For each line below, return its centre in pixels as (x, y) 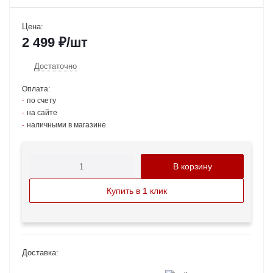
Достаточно (55, 66)
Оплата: (36, 89)
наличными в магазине (66, 125)
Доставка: (40, 253)
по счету (41, 101)
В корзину (192, 166)
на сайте (42, 113)
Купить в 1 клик (136, 191)
